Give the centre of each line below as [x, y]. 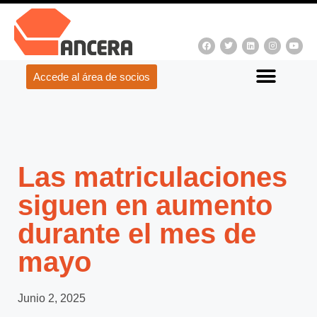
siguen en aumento [145, 205]
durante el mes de [137, 234]
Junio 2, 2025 [52, 298]
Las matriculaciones [152, 177]
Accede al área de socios [92, 77]
